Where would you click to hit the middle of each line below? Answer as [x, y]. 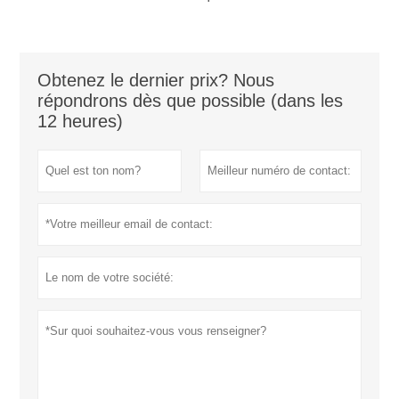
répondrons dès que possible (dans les [191, 100]
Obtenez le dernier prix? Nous [156, 80]
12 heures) [81, 121]
